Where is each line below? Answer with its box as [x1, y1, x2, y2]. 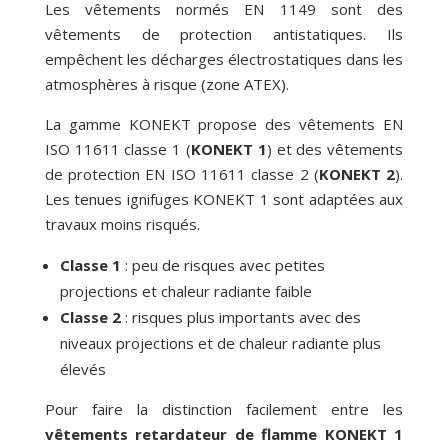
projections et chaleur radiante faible [59, 281, 312, 302]
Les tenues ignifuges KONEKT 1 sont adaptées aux [44, 189, 404, 210]
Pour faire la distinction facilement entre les [44, 399, 404, 420]
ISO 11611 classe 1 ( [44, 139, 191, 160]
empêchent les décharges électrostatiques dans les [44, 49, 404, 70]
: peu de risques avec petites [124, 255, 325, 276]
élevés [59, 359, 106, 380]
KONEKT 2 [318, 164, 396, 185]
